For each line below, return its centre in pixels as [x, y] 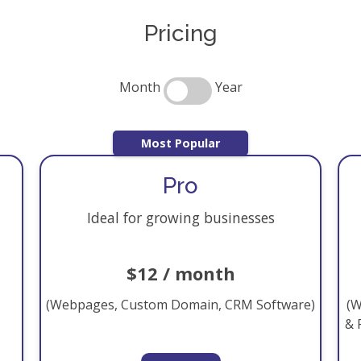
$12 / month [180, 273]
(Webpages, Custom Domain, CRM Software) [180, 305]
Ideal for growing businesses [180, 218]
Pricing [180, 33]
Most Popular [180, 143]
